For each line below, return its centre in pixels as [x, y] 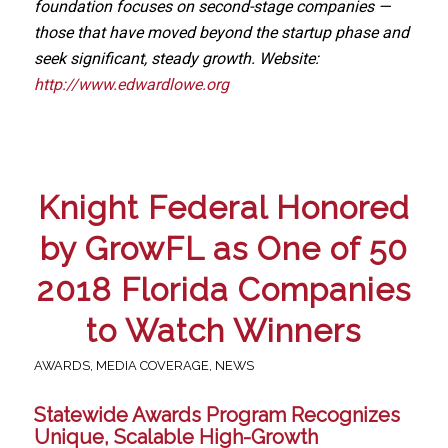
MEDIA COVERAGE [152, 365]
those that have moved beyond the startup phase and [221, 33]
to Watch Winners [224, 330]
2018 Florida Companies [223, 289]
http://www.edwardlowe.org [131, 85]
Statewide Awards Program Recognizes [216, 414]
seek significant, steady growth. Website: [176, 59]
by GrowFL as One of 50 [223, 248]
